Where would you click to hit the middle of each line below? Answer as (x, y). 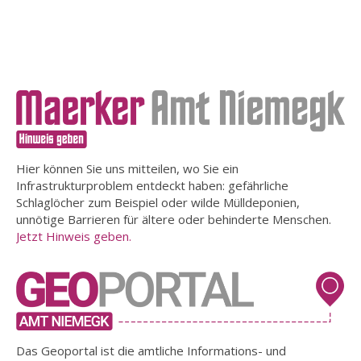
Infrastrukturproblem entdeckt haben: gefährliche (152, 186)
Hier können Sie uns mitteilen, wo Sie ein (127, 169)
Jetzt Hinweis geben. (74, 237)
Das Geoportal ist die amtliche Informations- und (151, 350)
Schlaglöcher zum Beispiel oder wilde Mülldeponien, (158, 203)
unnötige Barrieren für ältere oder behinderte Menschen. (174, 220)
